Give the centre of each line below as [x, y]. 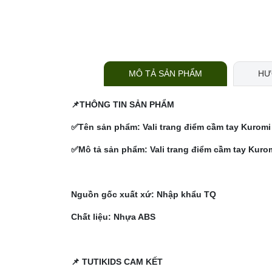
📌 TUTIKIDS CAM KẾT [117, 262]
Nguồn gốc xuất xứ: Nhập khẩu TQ [144, 194]
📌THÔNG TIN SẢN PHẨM [123, 104]
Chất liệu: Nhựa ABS [113, 217]
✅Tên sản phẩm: [107, 127]
